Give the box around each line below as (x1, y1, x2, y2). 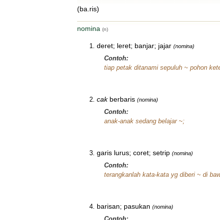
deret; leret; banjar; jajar (97, 42, 171, 50)
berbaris (108, 95, 135, 103)
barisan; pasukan (97, 202, 150, 210)
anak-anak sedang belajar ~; (104, 117, 185, 125)
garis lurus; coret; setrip (97, 149, 170, 157)
